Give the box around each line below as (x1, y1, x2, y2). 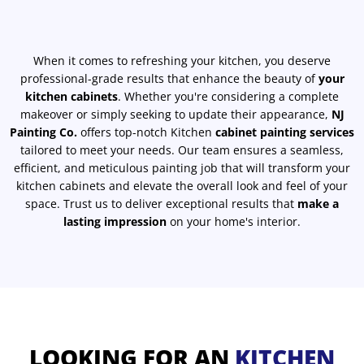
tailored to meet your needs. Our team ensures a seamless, (20, 141, 344, 158)
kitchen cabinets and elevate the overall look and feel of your (16, 177, 348, 193)
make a (297, 195, 339, 211)
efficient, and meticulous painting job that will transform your (14, 159, 350, 175)
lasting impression (63, 213, 170, 229)
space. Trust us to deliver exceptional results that (25, 195, 297, 211)
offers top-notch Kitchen (77, 123, 215, 140)
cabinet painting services (215, 123, 354, 140)
